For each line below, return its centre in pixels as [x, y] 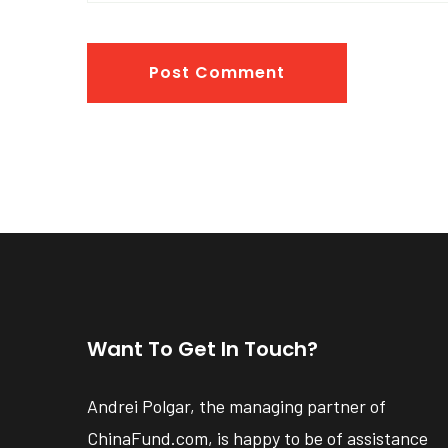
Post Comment [217, 73]
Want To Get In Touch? [202, 349]
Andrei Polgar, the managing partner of [236, 406]
